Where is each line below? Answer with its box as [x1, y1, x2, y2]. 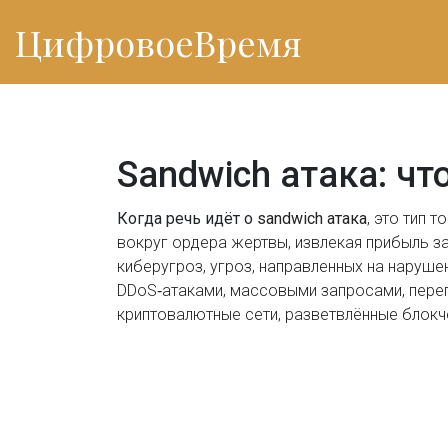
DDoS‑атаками [117, 281, 223, 300]
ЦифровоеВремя [15, 18, 302, 66]
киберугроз [117, 257, 203, 276]
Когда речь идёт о [117, 209, 257, 228]
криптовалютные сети [117, 305, 278, 324]
